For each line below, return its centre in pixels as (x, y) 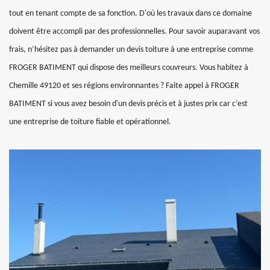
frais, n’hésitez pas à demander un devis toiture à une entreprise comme (131, 50)
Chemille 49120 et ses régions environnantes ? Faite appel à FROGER (124, 86)
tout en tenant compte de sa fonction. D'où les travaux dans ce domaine (130, 14)
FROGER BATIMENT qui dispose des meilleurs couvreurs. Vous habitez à (129, 68)
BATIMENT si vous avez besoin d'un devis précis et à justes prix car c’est (128, 104)
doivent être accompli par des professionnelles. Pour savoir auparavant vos (134, 32)
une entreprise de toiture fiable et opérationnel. (90, 122)
